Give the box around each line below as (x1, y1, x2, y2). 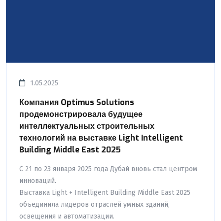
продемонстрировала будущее (19, 109, 143, 119)
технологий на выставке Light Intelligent (19, 132, 183, 143)
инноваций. (19, 176, 56, 185)
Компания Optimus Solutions (19, 97, 134, 108)
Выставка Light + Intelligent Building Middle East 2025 (19, 188, 190, 197)
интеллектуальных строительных (19, 120, 154, 131)
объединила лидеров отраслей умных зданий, (19, 200, 170, 209)
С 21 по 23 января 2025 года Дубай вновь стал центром (19, 164, 197, 173)
